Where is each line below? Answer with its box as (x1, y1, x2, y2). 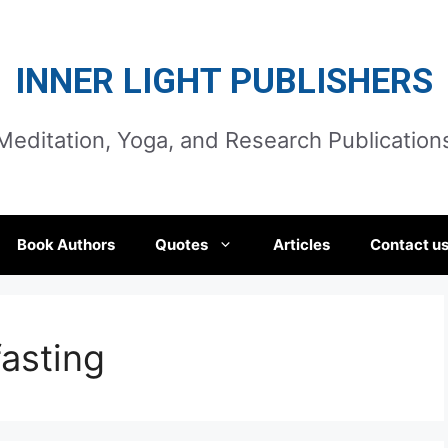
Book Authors (17, 235, 115, 254)
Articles (273, 235, 330, 254)
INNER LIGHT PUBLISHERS (15, 61, 433, 102)
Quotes (155, 235, 208, 254)
